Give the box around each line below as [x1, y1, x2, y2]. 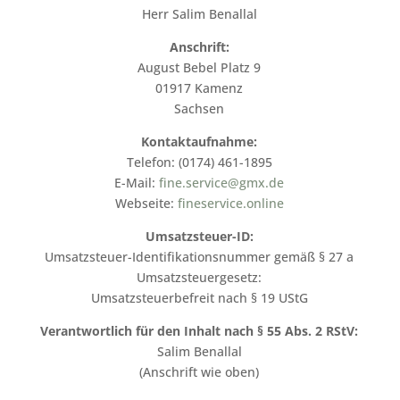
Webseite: [114, 194, 178, 212]
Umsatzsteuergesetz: [137, 268, 262, 286]
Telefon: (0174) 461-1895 [126, 153, 272, 171]
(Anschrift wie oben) [139, 362, 260, 380]
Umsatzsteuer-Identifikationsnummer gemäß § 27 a [45, 247, 354, 265]
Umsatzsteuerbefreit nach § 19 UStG [90, 288, 308, 306]
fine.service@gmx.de [159, 173, 285, 191]
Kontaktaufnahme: [141, 132, 258, 150]
